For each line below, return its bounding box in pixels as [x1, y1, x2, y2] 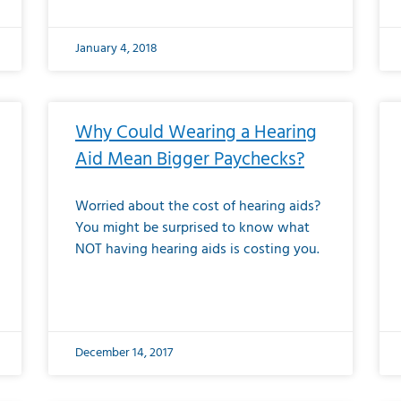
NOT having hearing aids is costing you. [75, 238, 320, 261]
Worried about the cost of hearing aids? [75, 195, 320, 218]
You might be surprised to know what [75, 217, 310, 240]
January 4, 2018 [75, 38, 158, 59]
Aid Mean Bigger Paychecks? [75, 145, 304, 175]
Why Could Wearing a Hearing [75, 118, 317, 148]
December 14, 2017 [75, 343, 173, 363]
